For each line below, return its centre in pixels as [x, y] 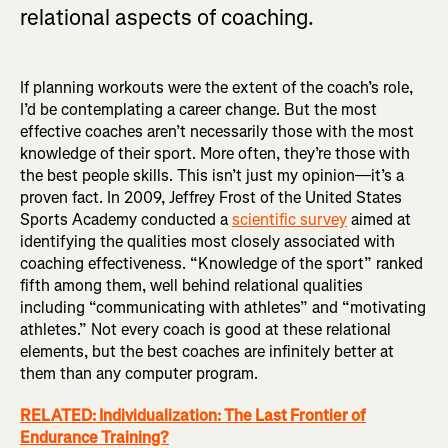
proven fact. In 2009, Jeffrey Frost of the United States [211, 198]
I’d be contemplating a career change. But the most [198, 110]
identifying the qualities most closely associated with [207, 242]
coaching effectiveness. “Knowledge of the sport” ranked [221, 264]
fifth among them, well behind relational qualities [191, 286]
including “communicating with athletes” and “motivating [223, 308]
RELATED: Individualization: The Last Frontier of [193, 416]
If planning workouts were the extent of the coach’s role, [216, 88]
